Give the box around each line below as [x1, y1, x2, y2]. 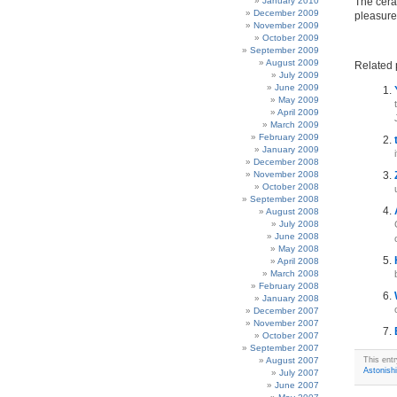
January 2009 [262, 144, 319, 154]
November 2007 [253, 318, 319, 328]
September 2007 [250, 343, 319, 353]
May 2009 [278, 95, 319, 105]
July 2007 [279, 368, 319, 378]
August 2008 [266, 206, 319, 216]
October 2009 [262, 33, 319, 43]
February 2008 [259, 281, 319, 291]
